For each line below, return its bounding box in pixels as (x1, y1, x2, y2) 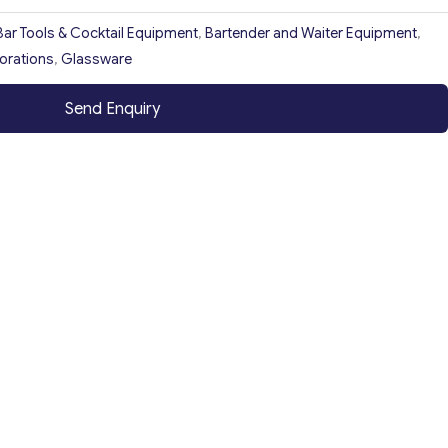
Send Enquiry (64, 98, 160, 119)
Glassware (61, 50, 132, 69)
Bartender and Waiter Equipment (205, 24, 417, 43)
